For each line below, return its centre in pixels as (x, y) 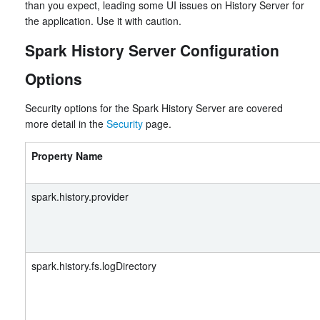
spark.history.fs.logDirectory (94, 266)
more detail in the (66, 124)
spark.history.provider (80, 196)
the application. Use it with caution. (103, 21)
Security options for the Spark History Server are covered (154, 108)
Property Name (67, 156)
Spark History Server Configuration (152, 50)
